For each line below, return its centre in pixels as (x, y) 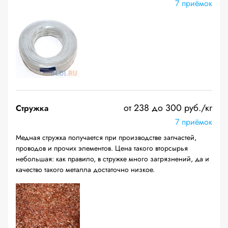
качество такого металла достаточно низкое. (85, 169)
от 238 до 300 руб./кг (168, 108)
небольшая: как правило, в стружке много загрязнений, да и (112, 159)
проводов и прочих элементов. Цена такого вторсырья (102, 148)
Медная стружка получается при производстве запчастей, (106, 137)
